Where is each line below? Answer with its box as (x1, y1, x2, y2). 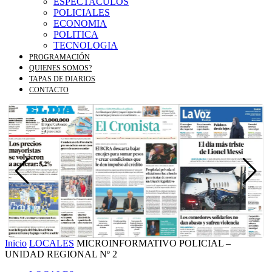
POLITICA (53, 29, 98, 39)
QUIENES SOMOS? (29, 64, 92, 72)
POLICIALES (53, 7, 110, 18)
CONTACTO (29, 86, 69, 94)
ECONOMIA (53, 18, 107, 29)
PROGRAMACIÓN (29, 53, 90, 61)
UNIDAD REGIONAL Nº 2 (5, 249, 117, 259)
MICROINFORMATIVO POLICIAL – (76, 238, 231, 248)
